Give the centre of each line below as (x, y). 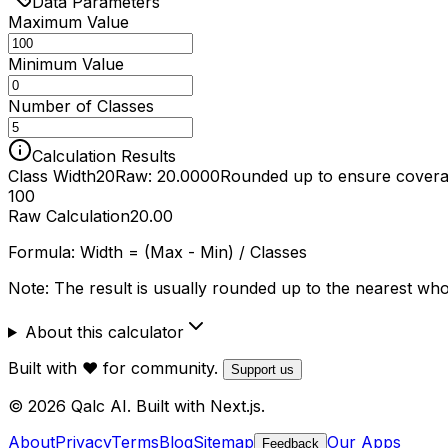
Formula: (41, 251)
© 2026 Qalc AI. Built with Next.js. (136, 405)
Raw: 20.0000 (167, 175)
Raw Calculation (69, 215)
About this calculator (104, 331)
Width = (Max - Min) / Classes (193, 251)
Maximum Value (68, 21)
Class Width (52, 175)
